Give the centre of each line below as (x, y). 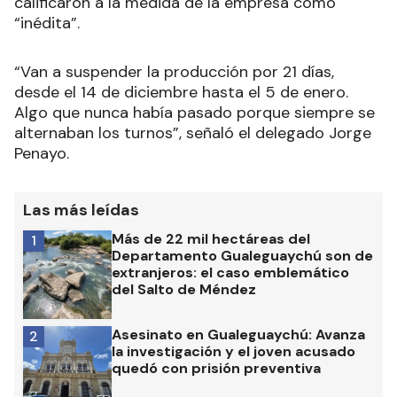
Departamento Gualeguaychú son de (242, 256)
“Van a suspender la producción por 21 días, (174, 72)
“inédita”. (47, 23)
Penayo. (42, 154)
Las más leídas (81, 210)
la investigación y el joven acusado (234, 352)
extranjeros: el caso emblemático (230, 273)
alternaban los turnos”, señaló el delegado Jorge (193, 133)
